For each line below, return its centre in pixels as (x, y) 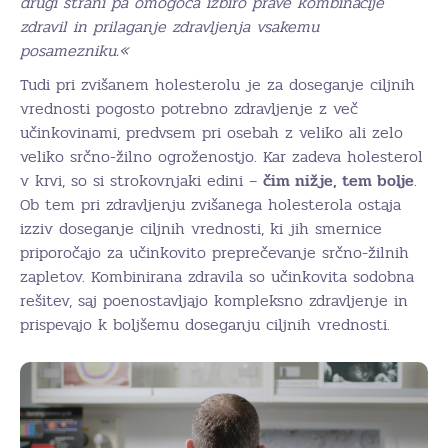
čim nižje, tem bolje (338, 180)
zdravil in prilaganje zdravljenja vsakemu (169, 26)
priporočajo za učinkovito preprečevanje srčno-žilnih (214, 252)
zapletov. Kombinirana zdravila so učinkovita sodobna (217, 276)
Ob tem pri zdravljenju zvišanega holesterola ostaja (210, 204)
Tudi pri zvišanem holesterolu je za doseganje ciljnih (217, 84)
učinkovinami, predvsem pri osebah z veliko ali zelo (211, 132)
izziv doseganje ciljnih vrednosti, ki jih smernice (201, 228)
